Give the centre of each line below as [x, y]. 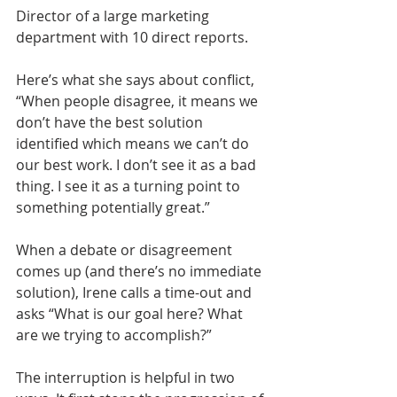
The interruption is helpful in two [127, 377]
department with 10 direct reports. [134, 37]
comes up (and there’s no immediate [140, 271]
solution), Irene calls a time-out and [136, 292]
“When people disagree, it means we [139, 101]
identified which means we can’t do [134, 143]
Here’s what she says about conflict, [137, 79]
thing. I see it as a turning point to [130, 186]
